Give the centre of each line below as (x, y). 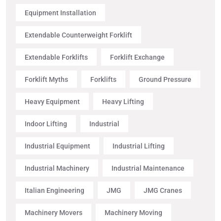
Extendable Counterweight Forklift (78, 35)
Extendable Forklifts (56, 57)
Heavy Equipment (52, 101)
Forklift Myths (46, 79)
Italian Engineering (55, 190)
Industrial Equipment (57, 146)
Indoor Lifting (46, 124)
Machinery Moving (133, 212)
